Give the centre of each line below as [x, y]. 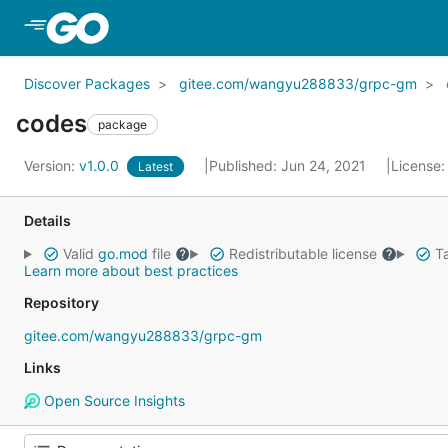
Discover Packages [87, 83]
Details [47, 220]
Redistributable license [302, 253]
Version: [51, 165]
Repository [61, 302]
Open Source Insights [112, 400]
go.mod [122, 253]
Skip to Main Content [193, 27]
